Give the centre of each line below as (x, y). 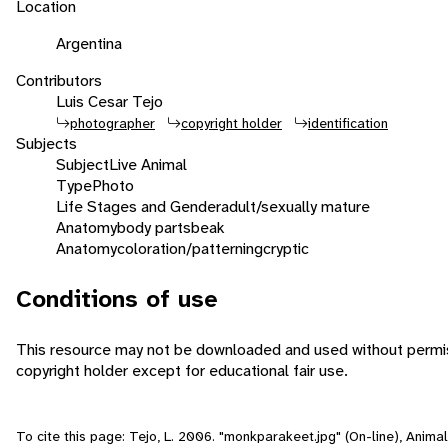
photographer (112, 122)
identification (348, 122)
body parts (154, 227)
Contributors (59, 80)
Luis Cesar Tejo (109, 101)
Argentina (89, 43)
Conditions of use (117, 298)
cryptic (286, 248)
